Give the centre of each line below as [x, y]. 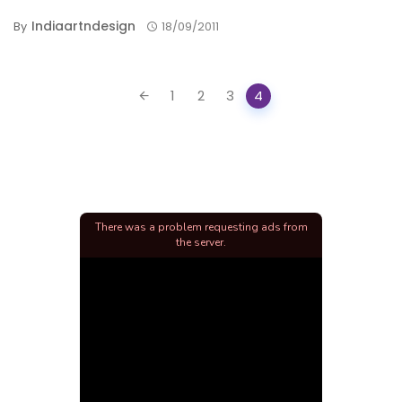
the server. [201, 242]
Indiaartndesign [83, 26]
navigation [55, 110]
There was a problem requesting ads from [201, 227]
